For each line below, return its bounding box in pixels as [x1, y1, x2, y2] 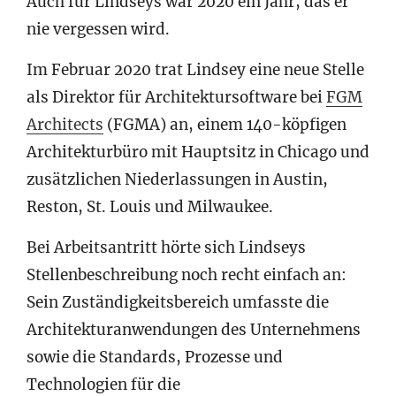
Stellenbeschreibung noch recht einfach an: [27, 265, 346, 286]
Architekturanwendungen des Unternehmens [27, 320, 361, 340]
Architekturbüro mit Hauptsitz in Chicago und [27, 142, 369, 163]
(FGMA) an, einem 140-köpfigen [103, 115, 346, 135]
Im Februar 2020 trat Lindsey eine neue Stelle [27, 60, 364, 80]
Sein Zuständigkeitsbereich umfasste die [27, 293, 329, 313]
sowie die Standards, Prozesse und [27, 347, 283, 368]
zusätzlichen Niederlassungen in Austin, [27, 170, 328, 190]
